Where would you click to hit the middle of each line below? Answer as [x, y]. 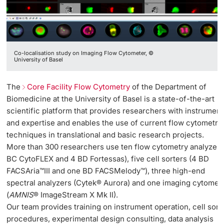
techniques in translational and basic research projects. [105, 135]
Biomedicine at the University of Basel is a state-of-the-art [111, 99]
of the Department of [168, 87]
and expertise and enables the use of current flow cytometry [114, 123]
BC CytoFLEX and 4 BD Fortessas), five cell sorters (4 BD [108, 159]
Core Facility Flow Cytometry [79, 87]
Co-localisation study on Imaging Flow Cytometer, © [84, 53]
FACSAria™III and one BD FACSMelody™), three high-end [106, 171]
